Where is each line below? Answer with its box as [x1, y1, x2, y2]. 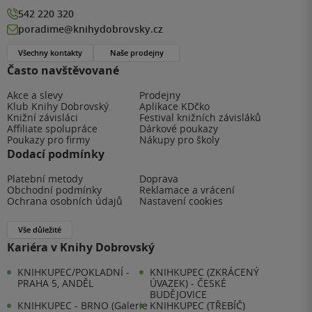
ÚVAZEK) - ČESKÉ [150, 276, 226, 290]
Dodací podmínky [7, 146, 104, 162]
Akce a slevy [7, 88, 63, 102]
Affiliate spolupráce [7, 122, 97, 136]
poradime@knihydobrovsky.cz [18, 22, 163, 36]
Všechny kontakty [18, 47, 82, 58]
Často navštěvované [7, 63, 119, 79]
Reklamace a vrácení [139, 183, 235, 197]
